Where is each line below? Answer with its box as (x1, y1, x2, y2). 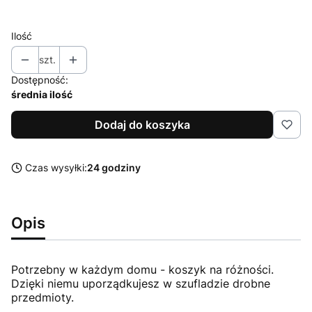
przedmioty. (11, 290, 74, 304)
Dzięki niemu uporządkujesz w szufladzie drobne (11, 276, 270, 290)
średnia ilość (11, 88, 72, 100)
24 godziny (87, 161, 141, 173)
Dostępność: (11, 73, 68, 86)
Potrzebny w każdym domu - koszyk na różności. (11, 262, 274, 276)
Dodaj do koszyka (94, 117, 190, 132)
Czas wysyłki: (25, 161, 87, 173)
